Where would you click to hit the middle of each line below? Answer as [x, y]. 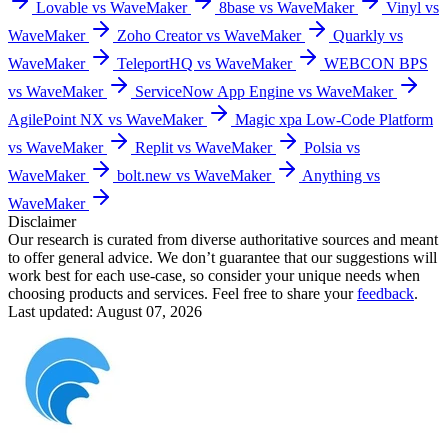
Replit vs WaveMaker [203, 147]
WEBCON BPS [376, 63]
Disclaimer [42, 221]
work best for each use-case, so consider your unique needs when [214, 275]
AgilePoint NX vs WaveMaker [105, 119]
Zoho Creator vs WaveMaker [209, 35]
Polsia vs [332, 147]
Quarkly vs [368, 35]
